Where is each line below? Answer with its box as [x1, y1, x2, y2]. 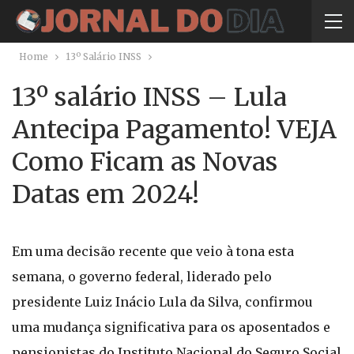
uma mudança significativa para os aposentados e [12, 319, 330, 335]
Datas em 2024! [12, 179, 199, 210]
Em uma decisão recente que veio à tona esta [12, 243, 294, 259]
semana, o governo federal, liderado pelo [12, 269, 272, 284]
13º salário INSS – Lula [12, 81, 287, 113]
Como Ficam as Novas [12, 146, 277, 178]
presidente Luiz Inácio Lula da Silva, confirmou [12, 294, 313, 310]
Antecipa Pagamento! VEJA [12, 114, 337, 145]
